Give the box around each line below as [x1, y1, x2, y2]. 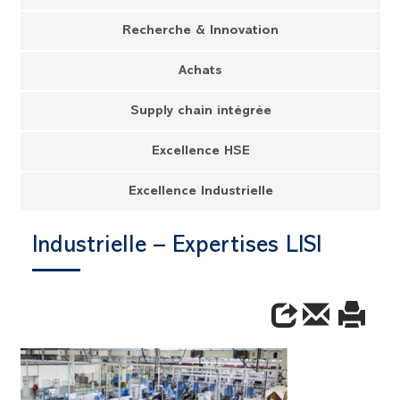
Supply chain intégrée [129, 104, 271, 119]
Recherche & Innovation [122, 24, 279, 38]
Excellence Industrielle [128, 185, 273, 199]
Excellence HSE [151, 145, 250, 159]
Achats [179, 64, 222, 79]
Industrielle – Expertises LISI [32, 235, 321, 259]
